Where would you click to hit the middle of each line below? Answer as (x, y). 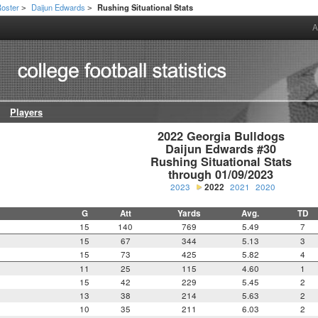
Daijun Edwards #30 (221, 149)
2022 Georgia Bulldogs (221, 136)
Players (26, 113)
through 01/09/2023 (221, 175)
